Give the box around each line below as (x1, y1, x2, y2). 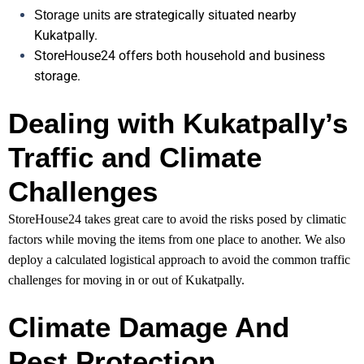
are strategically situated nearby (110, 7, 297, 24)
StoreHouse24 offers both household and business (34, 48, 325, 64)
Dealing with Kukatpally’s (8, 107, 348, 140)
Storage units (34, 8, 110, 23)
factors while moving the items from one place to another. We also (8, 232, 345, 247)
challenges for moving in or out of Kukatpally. (8, 273, 248, 288)
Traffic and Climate (8, 141, 262, 174)
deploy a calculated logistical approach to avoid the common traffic (8, 253, 350, 267)
